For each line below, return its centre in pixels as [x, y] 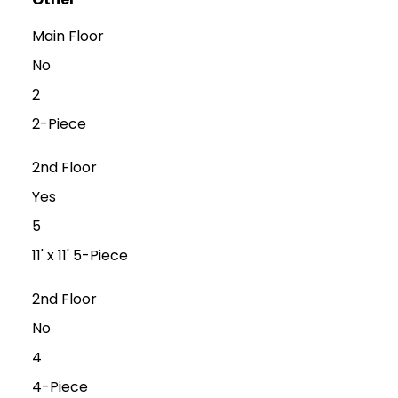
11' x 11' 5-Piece [80, 256]
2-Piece [59, 124]
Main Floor [68, 36]
